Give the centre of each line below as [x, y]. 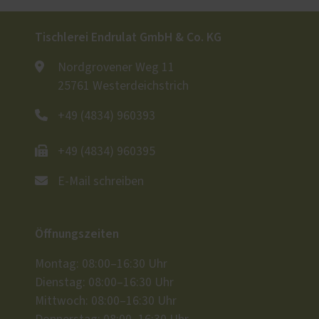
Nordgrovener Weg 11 [116, 68]
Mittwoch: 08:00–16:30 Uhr [106, 302]
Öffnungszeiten [77, 234]
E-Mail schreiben [101, 182]
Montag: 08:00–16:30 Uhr [101, 265]
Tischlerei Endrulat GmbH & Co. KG [128, 38]
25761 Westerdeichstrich [123, 87]
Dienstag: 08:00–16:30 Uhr [104, 283]
